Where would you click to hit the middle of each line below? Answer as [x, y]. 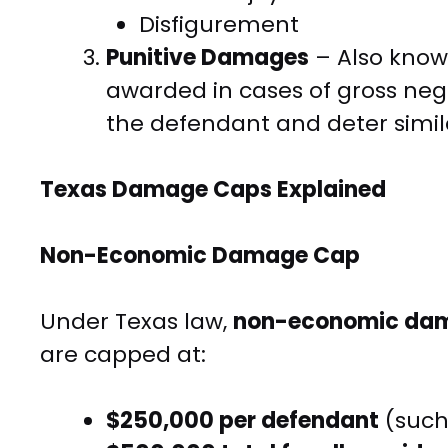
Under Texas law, [136, 322]
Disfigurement [219, 25]
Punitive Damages [207, 58]
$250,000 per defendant [242, 421]
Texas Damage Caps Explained [213, 190]
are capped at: [123, 355]
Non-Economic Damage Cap [200, 256]
